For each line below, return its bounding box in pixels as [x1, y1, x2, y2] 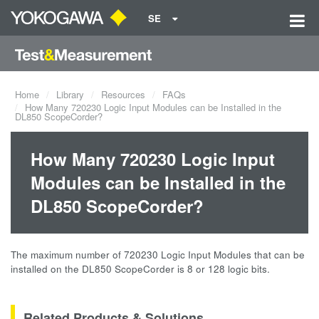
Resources [101, 88, 145, 101]
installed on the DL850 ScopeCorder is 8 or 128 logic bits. [11, 262, 270, 276]
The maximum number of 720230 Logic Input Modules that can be [11, 248, 305, 261]
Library [56, 88, 84, 101]
